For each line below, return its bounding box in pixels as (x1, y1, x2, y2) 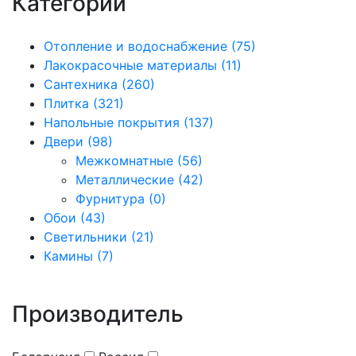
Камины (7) (44, 248, 114, 264)
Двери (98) (44, 133, 113, 149)
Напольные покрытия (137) (44, 114, 214, 130)
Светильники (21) (44, 229, 154, 245)
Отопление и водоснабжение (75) (44, 38, 256, 54)
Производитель (12, 300, 184, 327)
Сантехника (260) (44, 76, 155, 92)
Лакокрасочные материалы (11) (44, 57, 242, 73)
